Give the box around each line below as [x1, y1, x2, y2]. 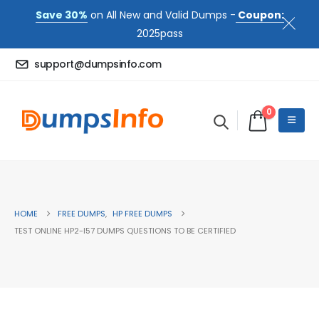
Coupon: [235, 8, 284, 22]
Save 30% [35, 8, 88, 22]
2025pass [136, 26, 183, 41]
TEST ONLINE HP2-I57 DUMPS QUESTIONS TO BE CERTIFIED [14, 225, 236, 237]
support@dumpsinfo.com [34, 57, 162, 72]
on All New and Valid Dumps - [87, 8, 236, 22]
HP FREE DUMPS [113, 208, 172, 220]
